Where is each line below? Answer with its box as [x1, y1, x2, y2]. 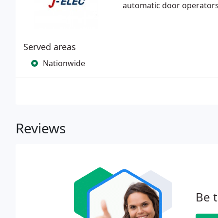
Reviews [16, 119, 66, 137]
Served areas [23, 41, 76, 53]
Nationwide [43, 58, 85, 69]
